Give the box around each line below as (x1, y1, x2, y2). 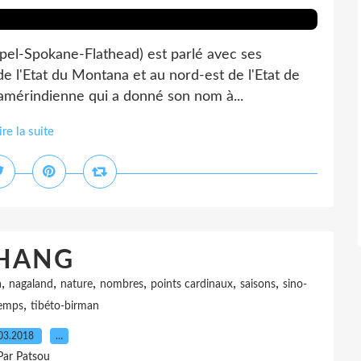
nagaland (9, 279, 53, 290)
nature (60, 279, 93, 290)
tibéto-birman (31, 301, 99, 312)
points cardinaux (151, 279, 233, 290)
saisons (240, 279, 276, 290)
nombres (100, 279, 143, 290)
